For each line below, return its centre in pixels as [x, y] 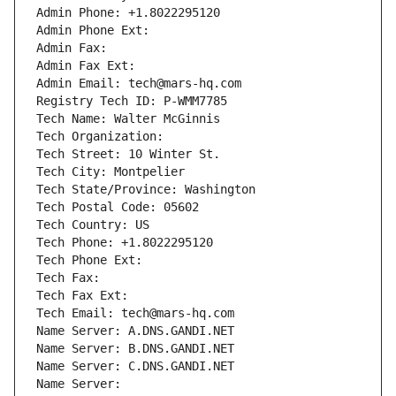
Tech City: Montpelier [110, 172]
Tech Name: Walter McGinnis [128, 119]
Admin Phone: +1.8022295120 [128, 13]
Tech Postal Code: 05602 [118, 207]
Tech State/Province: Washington [146, 190]
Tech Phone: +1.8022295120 [125, 243]
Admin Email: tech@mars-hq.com [139, 84]
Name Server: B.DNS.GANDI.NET [135, 349]
